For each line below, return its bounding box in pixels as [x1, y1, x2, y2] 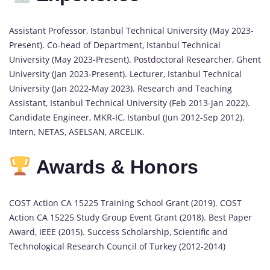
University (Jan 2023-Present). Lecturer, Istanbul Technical [9, 67, 242, 80]
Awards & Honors [36, 156, 199, 178]
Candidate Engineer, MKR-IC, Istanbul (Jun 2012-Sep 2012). [9, 111, 245, 123]
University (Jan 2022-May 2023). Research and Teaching [9, 82, 232, 94]
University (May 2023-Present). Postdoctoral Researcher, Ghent [9, 53, 261, 65]
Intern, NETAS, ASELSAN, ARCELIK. [9, 125, 145, 137]
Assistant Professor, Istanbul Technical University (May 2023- [9, 24, 254, 36]
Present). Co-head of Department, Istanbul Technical [9, 39, 221, 51]
